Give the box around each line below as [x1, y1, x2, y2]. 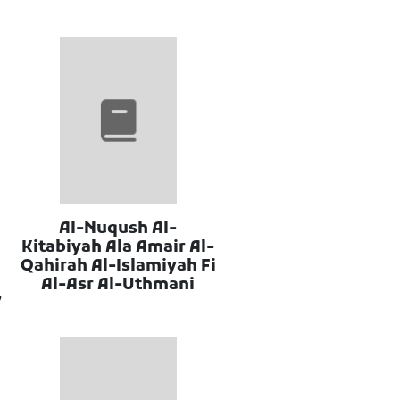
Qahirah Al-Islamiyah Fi [20, 255, 216, 277]
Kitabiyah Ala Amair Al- [21, 237, 215, 258]
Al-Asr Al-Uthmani [41, 274, 196, 296]
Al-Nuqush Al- [59, 218, 178, 239]
